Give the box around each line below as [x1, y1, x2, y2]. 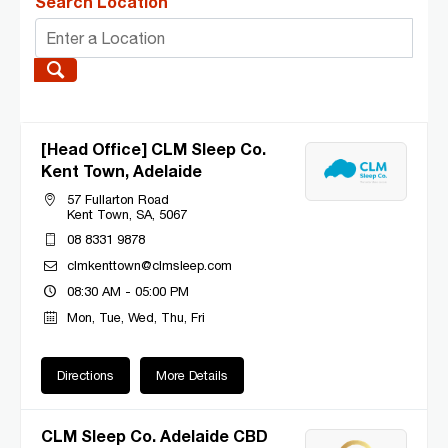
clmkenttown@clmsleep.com [67, 257, 233, 273]
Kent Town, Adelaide [41, 160, 202, 180]
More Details [156, 367, 228, 383]
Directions [57, 367, 114, 383]
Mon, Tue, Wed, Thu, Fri [67, 309, 206, 325]
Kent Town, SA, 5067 [67, 206, 188, 222]
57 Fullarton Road [67, 191, 170, 207]
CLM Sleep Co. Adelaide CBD [41, 425, 268, 445]
